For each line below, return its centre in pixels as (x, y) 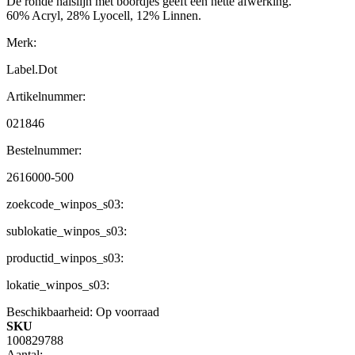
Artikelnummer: (46, 97)
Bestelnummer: (44, 151)
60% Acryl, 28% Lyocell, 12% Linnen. (104, 16)
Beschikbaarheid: (50, 312)
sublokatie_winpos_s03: (67, 231)
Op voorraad (128, 312)
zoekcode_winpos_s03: (65, 204)
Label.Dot (32, 70)
